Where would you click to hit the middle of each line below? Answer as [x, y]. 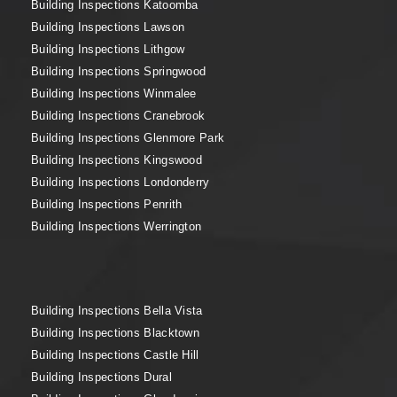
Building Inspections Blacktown [115, 332]
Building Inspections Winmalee [114, 93]
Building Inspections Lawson [108, 27]
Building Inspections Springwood [119, 71]
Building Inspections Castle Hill [115, 354]
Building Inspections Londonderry [121, 182]
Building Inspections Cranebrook [118, 115]
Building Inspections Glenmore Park [128, 137]
